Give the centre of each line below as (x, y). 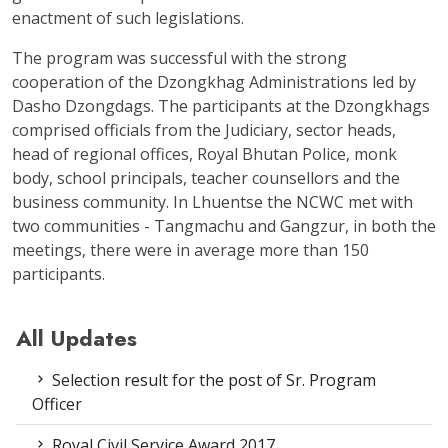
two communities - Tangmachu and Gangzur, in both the (224, 225)
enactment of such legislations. (128, 17)
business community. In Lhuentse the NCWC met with (212, 201)
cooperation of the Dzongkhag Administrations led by (214, 81)
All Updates (76, 338)
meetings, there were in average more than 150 (190, 249)
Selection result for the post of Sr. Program (212, 379)
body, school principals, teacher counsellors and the (206, 177)
